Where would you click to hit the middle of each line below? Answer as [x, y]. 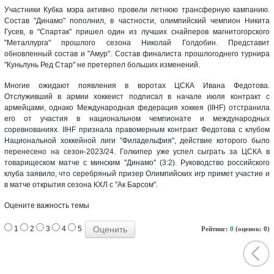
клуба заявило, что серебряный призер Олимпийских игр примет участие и [137, 173]
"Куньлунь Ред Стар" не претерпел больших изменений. [102, 65]
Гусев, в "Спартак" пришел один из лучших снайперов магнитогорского [137, 31]
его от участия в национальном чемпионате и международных [137, 118]
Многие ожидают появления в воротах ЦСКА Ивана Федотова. [137, 85]
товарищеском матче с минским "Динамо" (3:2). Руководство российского [137, 162]
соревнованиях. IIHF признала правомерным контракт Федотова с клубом [137, 129]
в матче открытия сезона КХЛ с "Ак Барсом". [81, 184]
